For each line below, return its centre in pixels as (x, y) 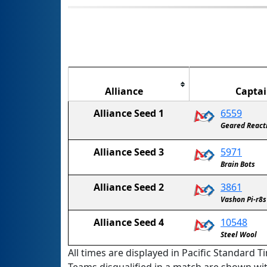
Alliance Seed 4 (129, 222)
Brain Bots (238, 164)
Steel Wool (239, 235)
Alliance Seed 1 (129, 113)
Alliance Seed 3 (129, 152)
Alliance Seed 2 (129, 187)
